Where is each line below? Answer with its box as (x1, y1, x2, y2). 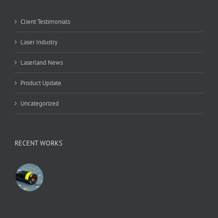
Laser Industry (20, 38, 57, 46)
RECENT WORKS (15, 139, 62, 147)
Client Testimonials (20, 18, 70, 26)
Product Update (20, 79, 61, 87)
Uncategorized (20, 99, 59, 108)
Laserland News (20, 58, 63, 67)
